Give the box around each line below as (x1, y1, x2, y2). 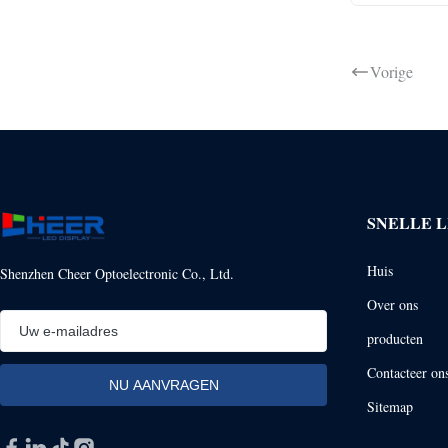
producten (366, 328, 423, 348)
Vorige (370, 61, 413, 83)
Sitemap (366, 396, 413, 416)
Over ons (366, 294, 418, 314)
